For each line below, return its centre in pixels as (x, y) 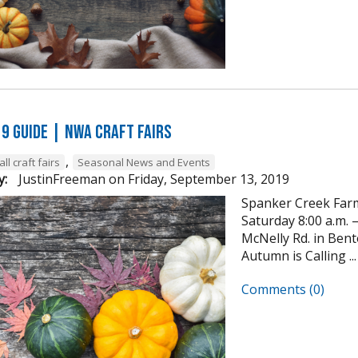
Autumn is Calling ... (299, 256)
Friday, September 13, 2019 (209, 179)
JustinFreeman (60, 179)
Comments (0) (283, 290)
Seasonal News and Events (144, 163)
